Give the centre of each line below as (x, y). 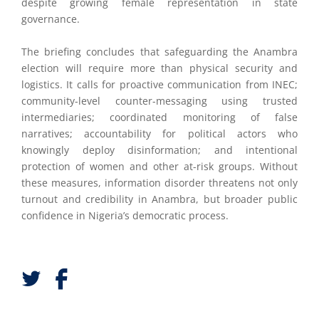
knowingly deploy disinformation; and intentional (159, 150)
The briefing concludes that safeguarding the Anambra (159, 51)
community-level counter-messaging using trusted (159, 100)
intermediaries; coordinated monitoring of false (159, 117)
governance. (51, 19)
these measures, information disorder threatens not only (159, 182)
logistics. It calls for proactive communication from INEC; (159, 84)
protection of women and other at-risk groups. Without (159, 166)
